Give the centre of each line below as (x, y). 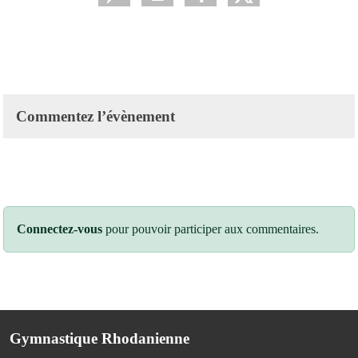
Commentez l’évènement (95, 116)
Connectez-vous (60, 229)
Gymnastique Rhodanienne (99, 338)
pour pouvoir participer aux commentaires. (211, 229)
